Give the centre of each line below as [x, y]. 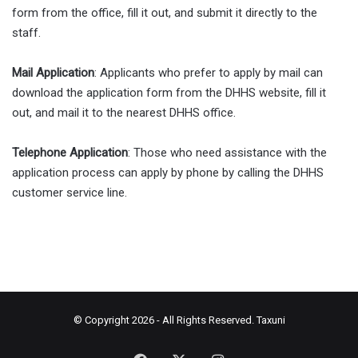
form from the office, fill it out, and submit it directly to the [165, 12]
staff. [26, 32]
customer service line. [70, 192]
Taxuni [270, 320]
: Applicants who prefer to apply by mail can [209, 72]
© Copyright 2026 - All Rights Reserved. [165, 320]
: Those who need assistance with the [227, 152]
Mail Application [53, 72]
